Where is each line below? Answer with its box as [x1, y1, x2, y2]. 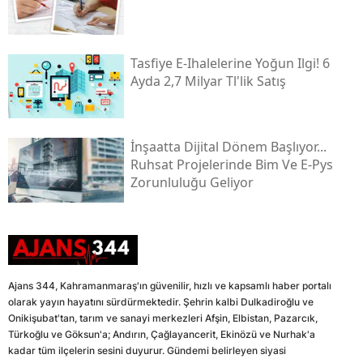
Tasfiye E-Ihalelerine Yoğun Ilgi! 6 [130, 53, 330, 72]
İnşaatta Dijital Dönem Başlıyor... [130, 138, 327, 156]
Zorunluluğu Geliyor [130, 173, 254, 192]
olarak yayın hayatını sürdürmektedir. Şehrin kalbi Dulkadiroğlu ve [8, 296, 314, 309]
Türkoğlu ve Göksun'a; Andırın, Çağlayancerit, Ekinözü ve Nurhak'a [8, 328, 315, 341]
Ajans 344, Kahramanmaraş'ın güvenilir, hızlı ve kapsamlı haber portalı [8, 280, 331, 293]
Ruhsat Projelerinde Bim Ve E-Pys [130, 156, 333, 174]
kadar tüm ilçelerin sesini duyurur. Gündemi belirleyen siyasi [8, 344, 286, 357]
